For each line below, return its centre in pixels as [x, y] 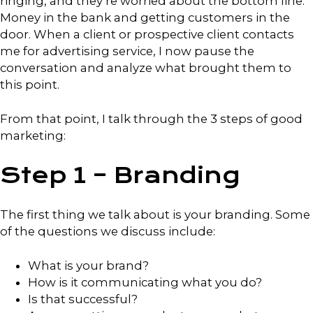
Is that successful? [83, 299]
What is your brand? [88, 265]
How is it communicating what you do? [145, 282]
